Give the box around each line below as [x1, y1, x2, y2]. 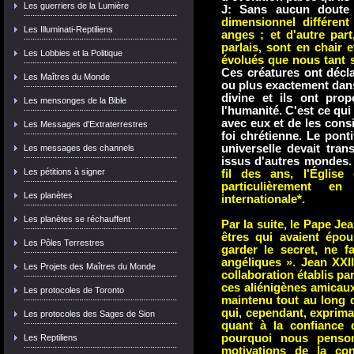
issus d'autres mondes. [221, 155, 352, 168]
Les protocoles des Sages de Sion [24, 309, 155, 318]
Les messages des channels [24, 143, 134, 153]
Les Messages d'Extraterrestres [24, 119, 148, 129]
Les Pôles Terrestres [24, 238, 104, 247]
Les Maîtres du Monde [24, 72, 110, 81]
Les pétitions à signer [24, 167, 105, 176]
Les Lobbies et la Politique [24, 48, 122, 58]
